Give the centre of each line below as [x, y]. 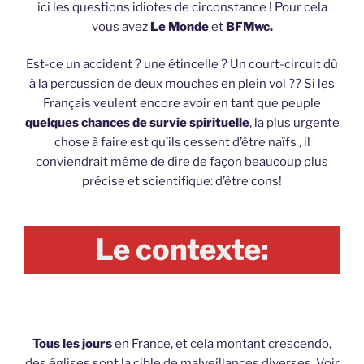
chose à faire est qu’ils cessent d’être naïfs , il [182, 143]
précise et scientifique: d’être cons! [182, 182]
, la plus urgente [294, 123]
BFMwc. [249, 26]
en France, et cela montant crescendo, [222, 343]
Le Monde [179, 26]
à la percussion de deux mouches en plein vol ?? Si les [182, 84]
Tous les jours [72, 343]
